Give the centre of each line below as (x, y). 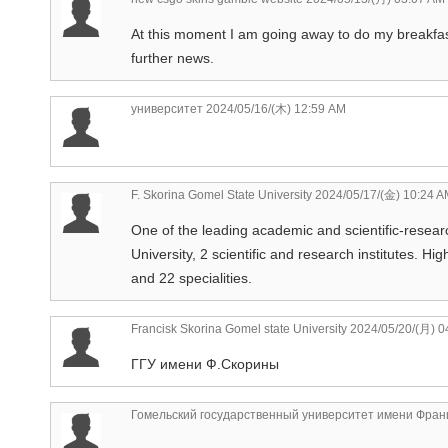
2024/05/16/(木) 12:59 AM (274, 108)
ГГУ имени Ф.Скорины (205, 363)
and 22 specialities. (191, 277)
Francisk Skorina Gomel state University (239, 328)
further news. (172, 57)
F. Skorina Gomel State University (221, 194)
